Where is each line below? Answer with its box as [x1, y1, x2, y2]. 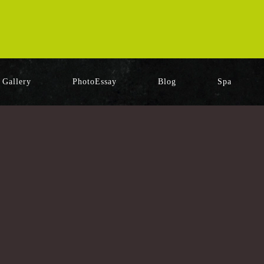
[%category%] [181, 213, 239, 223]
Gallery [2, 77, 31, 86]
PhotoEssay [72, 77, 117, 86]
